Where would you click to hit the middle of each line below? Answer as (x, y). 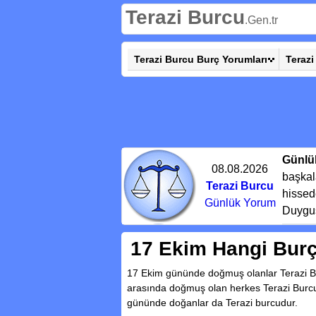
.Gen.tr (261, 20)
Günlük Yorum (240, 203)
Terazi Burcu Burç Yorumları (201, 59)
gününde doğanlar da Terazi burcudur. (212, 303)
